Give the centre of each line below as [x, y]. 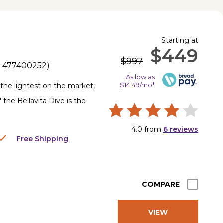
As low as [140, 76]
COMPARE [161, 184]
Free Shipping [42, 139]
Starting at [180, 40]
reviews [183, 129]
